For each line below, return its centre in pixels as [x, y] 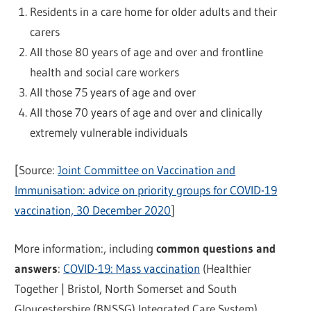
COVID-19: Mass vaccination [132, 268]
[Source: [36, 170]
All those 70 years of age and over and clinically [146, 112]
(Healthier [226, 268]
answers [36, 268]
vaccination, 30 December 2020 [93, 210]
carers [44, 31]
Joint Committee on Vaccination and [147, 170]
